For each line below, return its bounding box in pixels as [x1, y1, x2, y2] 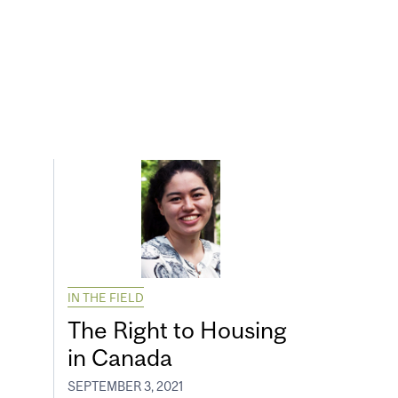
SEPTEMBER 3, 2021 [68, 378, 184, 394]
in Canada [68, 344, 172, 372]
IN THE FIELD [68, 291, 144, 306]
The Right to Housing [68, 316, 287, 345]
